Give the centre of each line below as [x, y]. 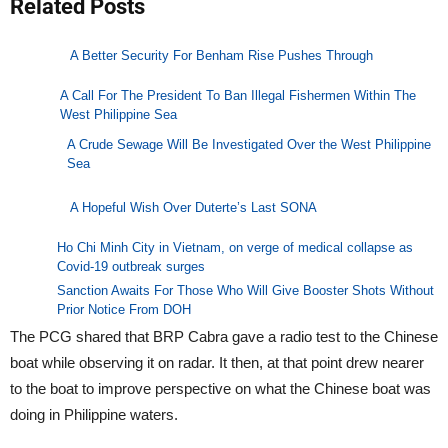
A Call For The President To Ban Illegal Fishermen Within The [237, 96]
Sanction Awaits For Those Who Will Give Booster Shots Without [245, 290]
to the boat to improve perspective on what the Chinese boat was [220, 388]
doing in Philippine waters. [94, 414]
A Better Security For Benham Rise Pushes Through [221, 56]
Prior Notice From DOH [123, 309]
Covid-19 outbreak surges [131, 266]
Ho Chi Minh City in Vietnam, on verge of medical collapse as [235, 247]
